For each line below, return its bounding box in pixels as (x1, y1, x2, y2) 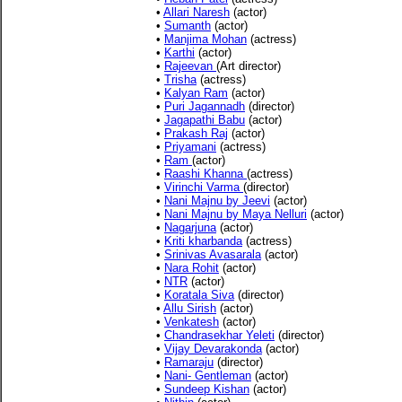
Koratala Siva (164, 288, 234, 301)
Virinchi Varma (164, 180, 243, 194)
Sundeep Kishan (164, 382, 249, 396)
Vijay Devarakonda (164, 342, 262, 355)
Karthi (164, 46, 195, 59)
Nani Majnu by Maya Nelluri (164, 207, 307, 221)
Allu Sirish (163, 301, 216, 315)
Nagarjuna (164, 221, 216, 234)
